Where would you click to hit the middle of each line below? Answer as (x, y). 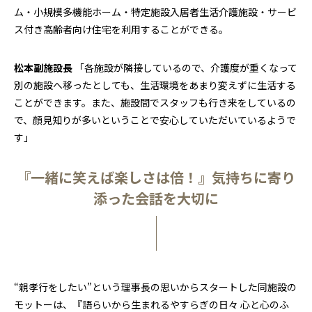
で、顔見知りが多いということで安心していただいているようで (155, 120)
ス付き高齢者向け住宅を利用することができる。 (121, 30)
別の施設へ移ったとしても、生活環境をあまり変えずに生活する (155, 85)
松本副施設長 (43, 68)
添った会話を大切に (156, 198)
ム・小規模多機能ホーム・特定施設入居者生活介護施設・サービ (155, 12)
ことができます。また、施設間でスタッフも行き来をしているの (155, 103)
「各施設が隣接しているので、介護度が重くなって (185, 68)
